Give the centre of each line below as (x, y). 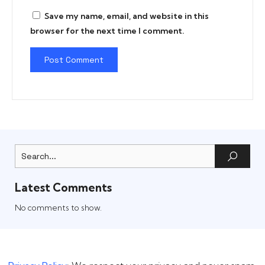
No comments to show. (58, 208)
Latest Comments (63, 188)
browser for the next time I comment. (107, 31)
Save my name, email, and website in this (127, 16)
